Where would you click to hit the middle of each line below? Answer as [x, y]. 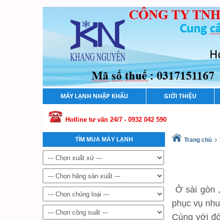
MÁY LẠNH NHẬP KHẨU [94, 96]
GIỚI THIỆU [180, 96]
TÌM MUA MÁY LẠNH [104, 139]
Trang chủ [198, 140]
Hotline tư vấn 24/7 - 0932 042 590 [116, 120]
